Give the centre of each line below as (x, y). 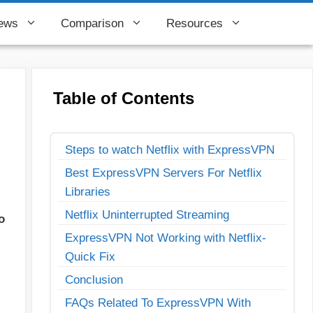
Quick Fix (90, 257)
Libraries (87, 192)
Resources (195, 23)
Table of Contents (123, 98)
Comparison (92, 23)
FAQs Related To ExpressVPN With (158, 303)
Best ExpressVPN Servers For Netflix (163, 173)
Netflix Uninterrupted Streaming (147, 215)
